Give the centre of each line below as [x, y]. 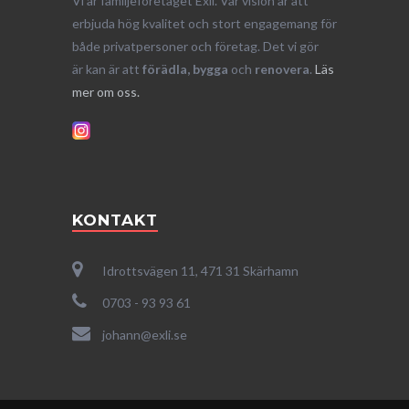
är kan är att [107, 69]
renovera [282, 69]
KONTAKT [115, 220]
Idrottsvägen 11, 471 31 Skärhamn [199, 271]
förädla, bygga [185, 69]
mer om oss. [106, 92]
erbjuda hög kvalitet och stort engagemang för [204, 24]
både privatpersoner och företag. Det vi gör [195, 47]
